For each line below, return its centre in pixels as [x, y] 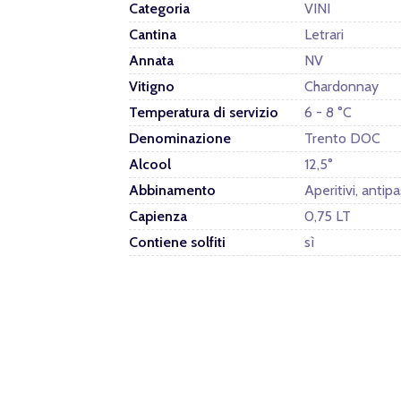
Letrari [324, 34]
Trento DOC [342, 138]
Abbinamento [172, 190]
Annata [151, 60]
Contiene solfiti [177, 242]
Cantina [153, 34]
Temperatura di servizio [204, 112]
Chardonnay [341, 86]
